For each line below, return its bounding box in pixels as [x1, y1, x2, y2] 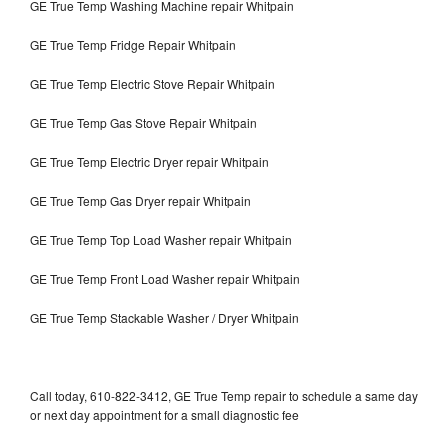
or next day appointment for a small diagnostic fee [30, 405, 299, 423]
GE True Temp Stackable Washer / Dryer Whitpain [30, 308, 299, 326]
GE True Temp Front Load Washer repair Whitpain [30, 269, 300, 287]
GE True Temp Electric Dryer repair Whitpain [30, 152, 269, 170]
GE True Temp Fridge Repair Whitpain [30, 35, 236, 53]
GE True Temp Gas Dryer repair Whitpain [30, 191, 251, 209]
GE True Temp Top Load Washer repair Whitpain [30, 230, 292, 248]
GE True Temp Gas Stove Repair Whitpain [30, 113, 257, 131]
